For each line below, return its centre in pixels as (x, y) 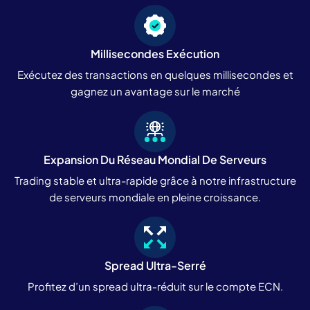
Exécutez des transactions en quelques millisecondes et (155, 74)
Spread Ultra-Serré (155, 265)
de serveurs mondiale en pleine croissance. (155, 197)
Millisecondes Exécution (155, 53)
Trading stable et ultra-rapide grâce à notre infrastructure (155, 180)
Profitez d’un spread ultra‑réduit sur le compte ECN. (155, 286)
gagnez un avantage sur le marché (155, 91)
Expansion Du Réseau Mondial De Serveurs (155, 159)
